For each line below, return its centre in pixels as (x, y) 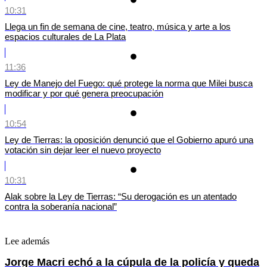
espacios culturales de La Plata (65, 36)
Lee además (27, 241)
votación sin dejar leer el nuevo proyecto (83, 150)
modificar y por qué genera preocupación (84, 93)
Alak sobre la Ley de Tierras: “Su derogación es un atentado (121, 197)
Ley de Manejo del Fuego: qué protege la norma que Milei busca (129, 83)
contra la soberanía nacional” (61, 207)
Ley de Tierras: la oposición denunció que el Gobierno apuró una (129, 139)
